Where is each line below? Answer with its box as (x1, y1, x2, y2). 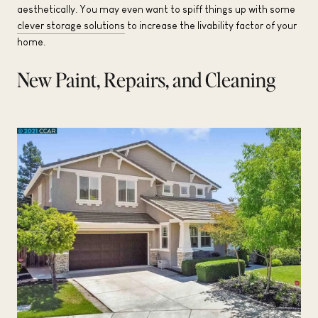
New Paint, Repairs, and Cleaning (17, 67, 275, 93)
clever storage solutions (17, 20, 125, 32)
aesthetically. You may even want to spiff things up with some (17, 4, 297, 16)
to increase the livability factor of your (125, 20, 297, 32)
